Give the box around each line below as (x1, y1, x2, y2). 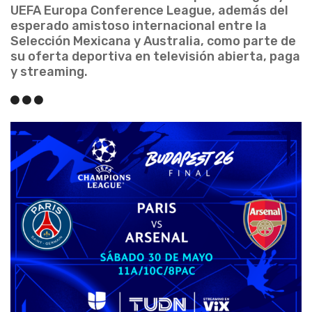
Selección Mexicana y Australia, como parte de (10, 33, 296, 49)
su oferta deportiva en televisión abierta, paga (10, 49, 300, 64)
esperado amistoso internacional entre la (10, 18, 267, 33)
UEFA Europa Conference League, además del (10, 3, 288, 18)
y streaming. (10, 64, 88, 79)
